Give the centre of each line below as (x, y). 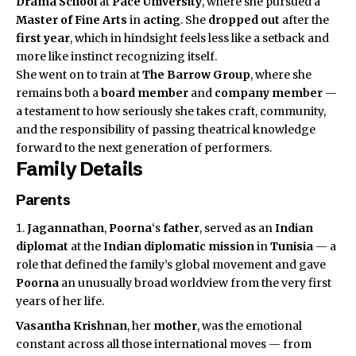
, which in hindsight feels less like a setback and (199, 39)
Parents (43, 199)
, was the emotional (250, 325)
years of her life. (60, 302)
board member (145, 93)
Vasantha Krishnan (72, 325)
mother (175, 325)
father (181, 228)
